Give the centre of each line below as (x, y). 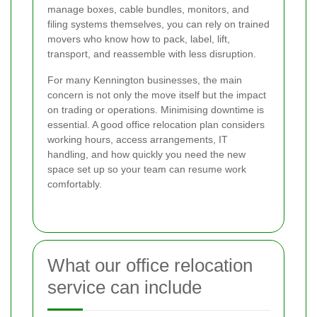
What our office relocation (150, 265)
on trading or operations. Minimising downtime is (156, 109)
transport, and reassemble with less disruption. (152, 53)
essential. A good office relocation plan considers (156, 124)
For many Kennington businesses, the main (145, 80)
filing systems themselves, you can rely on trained (158, 24)
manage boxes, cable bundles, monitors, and (148, 9)
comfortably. (75, 184)
